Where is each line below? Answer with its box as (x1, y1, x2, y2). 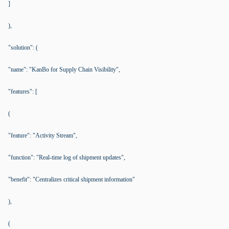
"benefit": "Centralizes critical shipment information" (8, 176, 135, 183)
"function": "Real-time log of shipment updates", (8, 154, 125, 161)
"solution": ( (8, 44, 38, 51)
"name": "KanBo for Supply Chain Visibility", (8, 66, 120, 73)
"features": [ (8, 88, 37, 95)
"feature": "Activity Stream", (8, 132, 77, 139)
